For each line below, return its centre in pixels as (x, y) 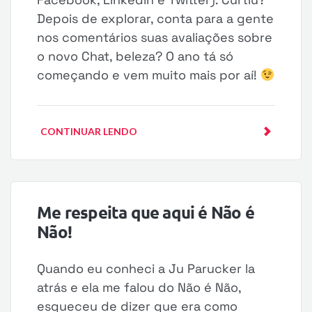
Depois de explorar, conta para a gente (156, 18)
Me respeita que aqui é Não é (146, 212)
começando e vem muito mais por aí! (149, 75)
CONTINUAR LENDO (89, 131)
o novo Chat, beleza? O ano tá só (135, 56)
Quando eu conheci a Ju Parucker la (146, 268)
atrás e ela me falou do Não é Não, (139, 287)
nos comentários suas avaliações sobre (155, 37)
